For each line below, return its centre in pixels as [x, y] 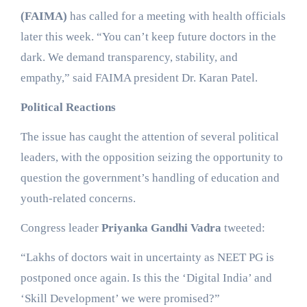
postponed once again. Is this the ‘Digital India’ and [146, 278]
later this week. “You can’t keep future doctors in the [148, 36]
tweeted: [243, 228]
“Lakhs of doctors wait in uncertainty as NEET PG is [147, 257]
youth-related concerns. [78, 198]
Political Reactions [68, 107]
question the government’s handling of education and [150, 177]
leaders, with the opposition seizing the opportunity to [151, 157]
